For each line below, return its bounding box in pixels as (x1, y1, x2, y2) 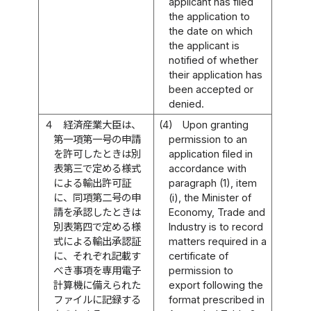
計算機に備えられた (53, 278, 142, 291)
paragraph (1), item (169, 176, 258, 189)
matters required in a (169, 235, 267, 247)
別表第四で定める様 (53, 220, 142, 233)
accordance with (169, 162, 247, 174)
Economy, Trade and (169, 205, 266, 218)
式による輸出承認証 (53, 235, 142, 247)
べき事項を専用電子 (53, 264, 142, 276)
